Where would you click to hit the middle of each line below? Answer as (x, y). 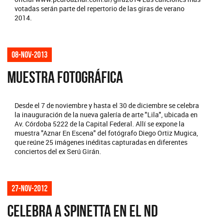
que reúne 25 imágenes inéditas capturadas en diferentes (101, 142)
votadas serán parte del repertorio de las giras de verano (100, 8)
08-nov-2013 (30, 54)
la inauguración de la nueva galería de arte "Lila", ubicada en (106, 114)
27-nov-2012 (30, 188)
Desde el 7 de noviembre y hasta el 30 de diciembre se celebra (107, 105)
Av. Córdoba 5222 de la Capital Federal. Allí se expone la (100, 124)
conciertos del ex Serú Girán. (58, 151)
